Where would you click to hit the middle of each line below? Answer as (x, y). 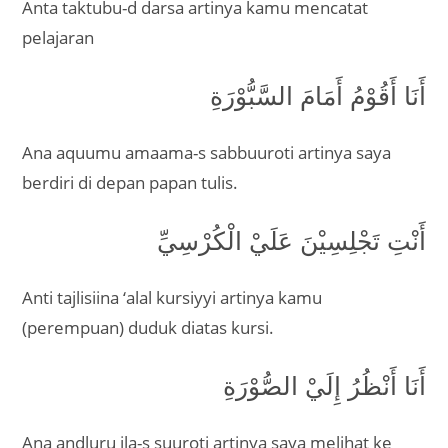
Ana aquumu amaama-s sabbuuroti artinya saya (207, 152)
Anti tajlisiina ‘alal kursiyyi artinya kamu (172, 297)
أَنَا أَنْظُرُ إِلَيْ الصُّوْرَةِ (324, 385)
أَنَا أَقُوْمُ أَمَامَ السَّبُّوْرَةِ (317, 95)
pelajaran (58, 37)
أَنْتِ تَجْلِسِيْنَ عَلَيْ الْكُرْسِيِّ (291, 240)
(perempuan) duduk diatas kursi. (148, 327)
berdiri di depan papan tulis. (130, 182)
